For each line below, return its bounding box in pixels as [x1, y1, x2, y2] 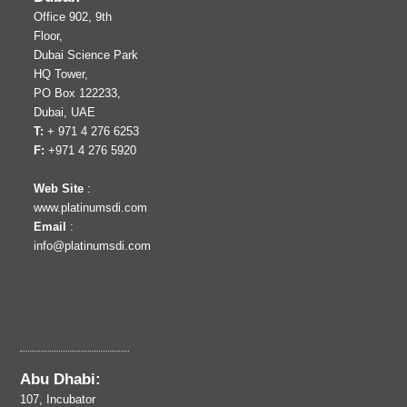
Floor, [34, 29, 64, 43]
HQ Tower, [34, 67, 89, 81]
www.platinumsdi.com [34, 201, 148, 214]
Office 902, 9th [34, 10, 113, 24]
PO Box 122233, [34, 86, 122, 100]
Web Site [34, 182, 84, 195]
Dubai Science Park [34, 48, 139, 62]
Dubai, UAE [34, 105, 96, 119]
